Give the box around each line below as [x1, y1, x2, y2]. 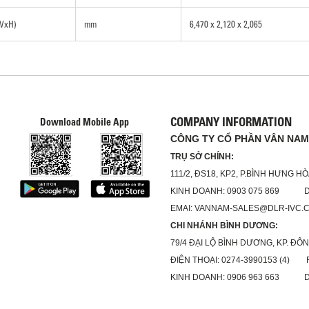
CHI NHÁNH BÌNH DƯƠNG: [170, 221, 278, 231]
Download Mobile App [40, 116, 130, 129]
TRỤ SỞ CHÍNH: [170, 152, 234, 162]
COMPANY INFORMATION [170, 114, 292, 130]
